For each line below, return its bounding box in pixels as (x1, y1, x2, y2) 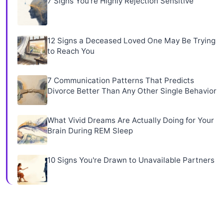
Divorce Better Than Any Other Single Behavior (47, 86, 217, 96)
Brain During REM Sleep (47, 125, 133, 135)
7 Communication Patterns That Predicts (47, 75, 194, 85)
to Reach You (47, 46, 95, 56)
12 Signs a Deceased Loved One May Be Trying (47, 35, 216, 45)
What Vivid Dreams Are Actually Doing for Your (47, 115, 214, 125)
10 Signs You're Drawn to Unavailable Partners (47, 155, 215, 165)
